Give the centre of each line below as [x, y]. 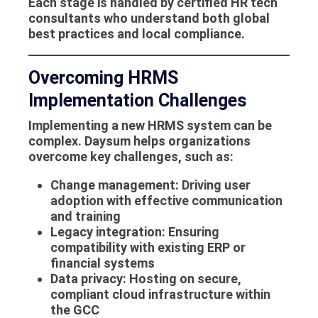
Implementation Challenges [137, 101]
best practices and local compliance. [137, 34]
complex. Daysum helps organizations [139, 141]
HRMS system [189, 125]
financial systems [102, 263]
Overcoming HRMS [103, 78]
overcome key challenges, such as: [131, 156]
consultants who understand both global [149, 18]
